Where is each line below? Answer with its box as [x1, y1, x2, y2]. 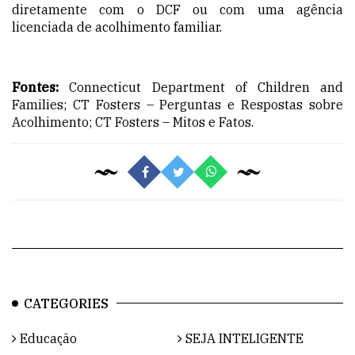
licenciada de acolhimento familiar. [12, 18, 222, 35]
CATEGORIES [24, 295, 109, 311]
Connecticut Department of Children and [59, 78, 343, 95]
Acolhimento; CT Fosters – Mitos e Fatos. [12, 113, 254, 130]
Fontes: [12, 78, 59, 95]
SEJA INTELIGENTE [182, 330, 303, 346]
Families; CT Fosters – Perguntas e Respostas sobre [12, 96, 343, 113]
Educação [17, 330, 77, 346]
